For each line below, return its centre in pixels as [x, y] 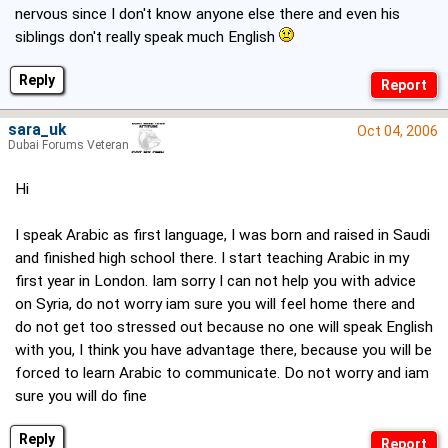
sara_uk [37, 130]
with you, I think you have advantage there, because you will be [223, 350]
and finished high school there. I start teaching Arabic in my [212, 258]
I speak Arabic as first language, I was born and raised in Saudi [222, 235]
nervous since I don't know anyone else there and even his [207, 14]
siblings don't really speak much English [147, 37]
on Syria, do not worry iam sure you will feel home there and [215, 304]
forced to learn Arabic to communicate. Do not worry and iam [222, 373]
